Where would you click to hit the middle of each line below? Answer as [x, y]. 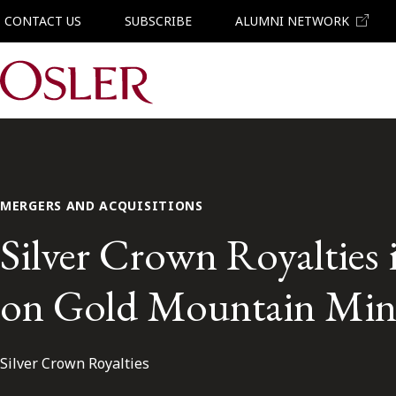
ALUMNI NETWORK [292, 21]
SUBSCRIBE [158, 21]
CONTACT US [43, 21]
